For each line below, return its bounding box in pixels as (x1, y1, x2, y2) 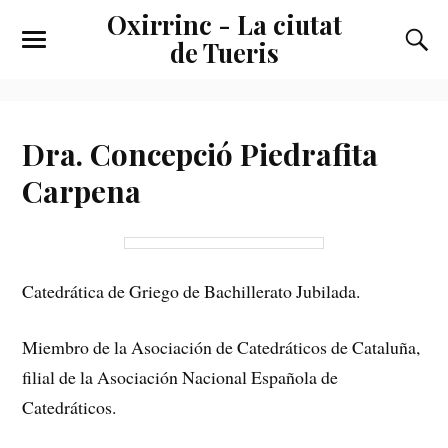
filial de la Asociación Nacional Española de (22, 365, 339, 390)
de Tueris (169, 35, 279, 69)
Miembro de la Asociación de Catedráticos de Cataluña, (22, 335, 421, 360)
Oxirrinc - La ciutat (106, 7, 342, 41)
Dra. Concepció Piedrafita (22, 133, 379, 173)
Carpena (22, 170, 142, 210)
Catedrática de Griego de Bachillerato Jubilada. (22, 278, 361, 303)
